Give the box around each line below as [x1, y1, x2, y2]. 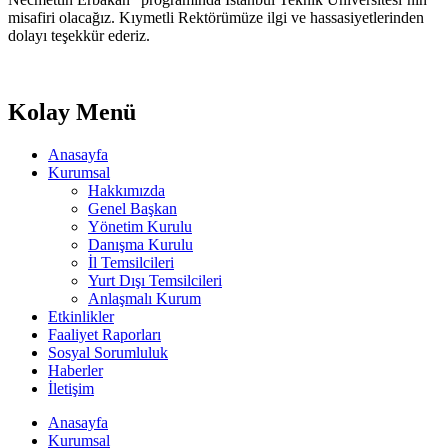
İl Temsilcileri [88, 254, 174, 272]
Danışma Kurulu [88, 236, 193, 254]
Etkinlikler [48, 308, 114, 326]
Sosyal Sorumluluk [48, 344, 168, 362]
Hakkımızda [88, 182, 165, 200]
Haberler [48, 362, 103, 380]
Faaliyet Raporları [48, 326, 161, 344]
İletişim [48, 380, 94, 398]
